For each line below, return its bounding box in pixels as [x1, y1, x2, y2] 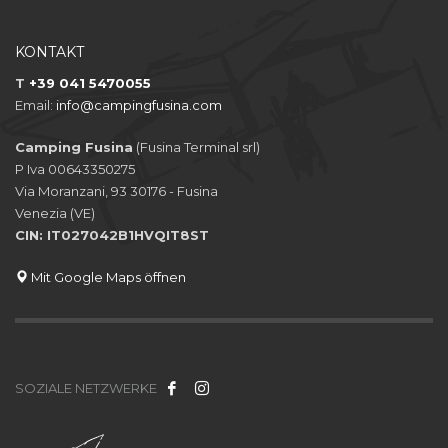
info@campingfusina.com [56, 97, 222, 113]
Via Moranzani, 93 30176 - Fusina [15, 183, 218, 199]
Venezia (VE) [15, 205, 95, 221]
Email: [15, 97, 56, 113]
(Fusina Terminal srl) [133, 139, 260, 155]
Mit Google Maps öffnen [28, 269, 186, 285]
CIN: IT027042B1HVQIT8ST [15, 227, 209, 243]
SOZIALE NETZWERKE [15, 380, 157, 396]
